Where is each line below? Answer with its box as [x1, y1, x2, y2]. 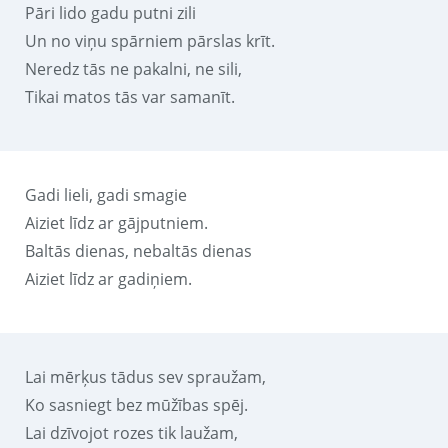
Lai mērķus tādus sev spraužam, [25, 365, 266, 388]
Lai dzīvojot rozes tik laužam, [25, 421, 238, 444]
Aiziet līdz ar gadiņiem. [25, 267, 192, 290]
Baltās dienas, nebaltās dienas [25, 239, 252, 262]
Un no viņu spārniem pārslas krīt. [25, 29, 275, 52]
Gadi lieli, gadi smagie [25, 183, 187, 206]
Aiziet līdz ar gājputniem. [25, 211, 208, 234]
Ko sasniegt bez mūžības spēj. [25, 393, 248, 416]
